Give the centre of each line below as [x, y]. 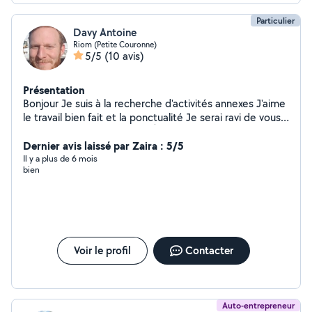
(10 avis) [124, 56]
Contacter [209, 250]
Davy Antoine [105, 32]
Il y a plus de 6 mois [60, 158]
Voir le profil [102, 250]
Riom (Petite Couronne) [115, 44]
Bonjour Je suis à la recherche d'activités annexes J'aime [140, 103]
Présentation [54, 90]
